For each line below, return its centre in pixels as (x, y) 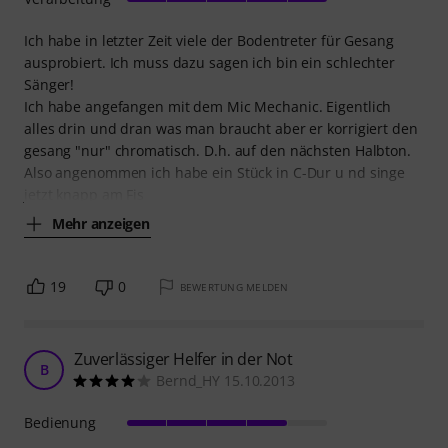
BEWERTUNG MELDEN (234, 287)
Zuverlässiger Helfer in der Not (183, 359)
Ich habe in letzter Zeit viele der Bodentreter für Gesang (209, 41)
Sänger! (49, 85)
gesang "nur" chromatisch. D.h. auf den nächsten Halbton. (217, 151)
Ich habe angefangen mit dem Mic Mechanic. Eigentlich (208, 107)
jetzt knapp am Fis (84, 195)
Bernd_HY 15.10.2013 (225, 381)
